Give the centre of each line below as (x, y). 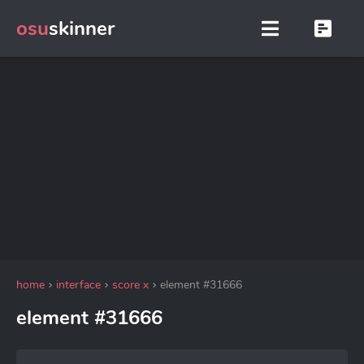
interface (78, 285)
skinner (82, 28)
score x (130, 285)
